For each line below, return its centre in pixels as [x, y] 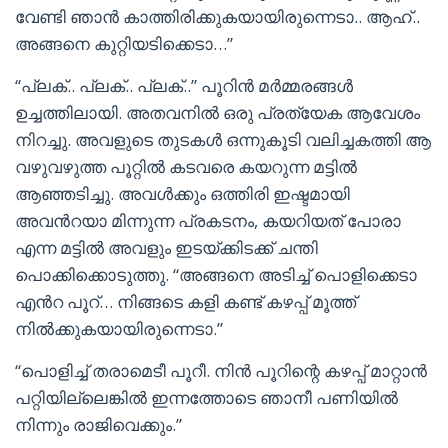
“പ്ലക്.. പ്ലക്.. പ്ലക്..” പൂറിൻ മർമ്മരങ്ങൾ [184, 85]
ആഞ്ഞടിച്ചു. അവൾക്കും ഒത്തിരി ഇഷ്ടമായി [182, 193]
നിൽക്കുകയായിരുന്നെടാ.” [119, 328]
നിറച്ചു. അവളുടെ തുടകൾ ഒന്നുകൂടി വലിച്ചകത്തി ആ [223, 139]
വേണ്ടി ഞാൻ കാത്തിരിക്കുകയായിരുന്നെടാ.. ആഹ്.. [217, 16]
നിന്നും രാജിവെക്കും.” [98, 424]
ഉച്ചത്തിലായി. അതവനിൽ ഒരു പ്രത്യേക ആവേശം [217, 112]
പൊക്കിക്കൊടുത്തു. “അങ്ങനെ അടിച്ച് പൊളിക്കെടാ [216, 274]
